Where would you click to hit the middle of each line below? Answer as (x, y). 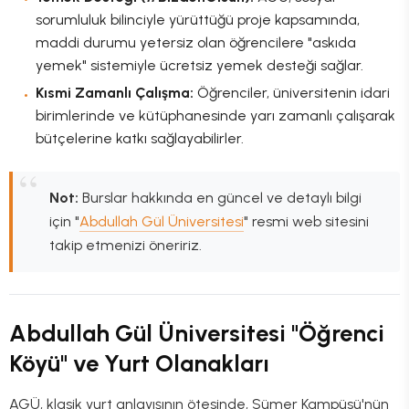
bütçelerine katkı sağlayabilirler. (139, 139)
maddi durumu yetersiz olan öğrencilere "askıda (195, 43)
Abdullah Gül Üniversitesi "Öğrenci (197, 333)
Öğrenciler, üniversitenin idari (291, 93)
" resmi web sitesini (306, 222)
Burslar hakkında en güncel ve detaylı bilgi (220, 198)
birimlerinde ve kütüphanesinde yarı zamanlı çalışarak (215, 116)
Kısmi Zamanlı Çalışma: (114, 93)
